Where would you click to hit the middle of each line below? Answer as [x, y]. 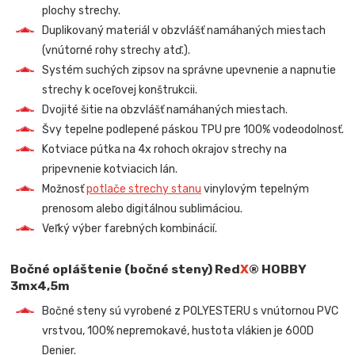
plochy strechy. [82, 11]
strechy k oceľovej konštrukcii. [120, 90]
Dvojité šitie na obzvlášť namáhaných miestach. [165, 110]
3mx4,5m [40, 286]
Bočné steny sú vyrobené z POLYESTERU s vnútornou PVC [191, 311]
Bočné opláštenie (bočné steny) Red [126, 269]
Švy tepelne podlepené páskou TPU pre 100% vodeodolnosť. [193, 130]
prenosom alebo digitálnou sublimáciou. [143, 209]
